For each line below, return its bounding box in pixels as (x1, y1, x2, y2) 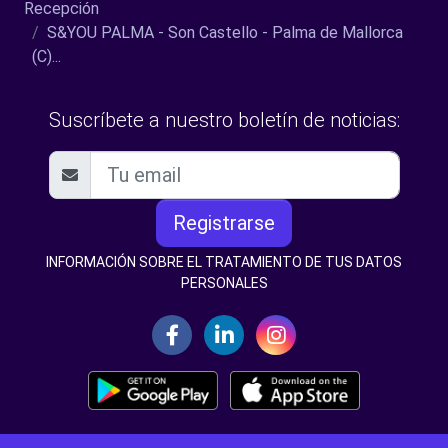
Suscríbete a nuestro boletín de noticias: (48, 108, 400, 132)
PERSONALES (180, 275, 268, 291)
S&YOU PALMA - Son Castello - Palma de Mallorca (47, 23, 403, 42)
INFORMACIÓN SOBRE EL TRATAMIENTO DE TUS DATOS (46, 254, 402, 270)
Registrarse (173, 211, 275, 235)
